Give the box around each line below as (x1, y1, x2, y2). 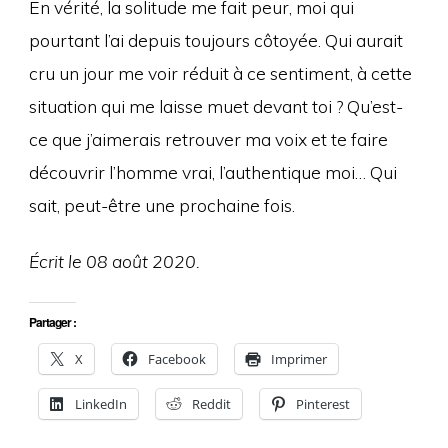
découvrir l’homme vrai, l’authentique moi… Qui (28, 161, 397, 184)
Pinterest (295, 394, 350, 413)
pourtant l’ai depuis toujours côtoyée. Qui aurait (28, 29, 403, 52)
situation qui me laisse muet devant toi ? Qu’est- (28, 95, 403, 118)
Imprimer (270, 349, 327, 368)
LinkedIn (74, 394, 127, 413)
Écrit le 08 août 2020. (28, 249, 200, 272)
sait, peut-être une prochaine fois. (28, 194, 295, 217)
